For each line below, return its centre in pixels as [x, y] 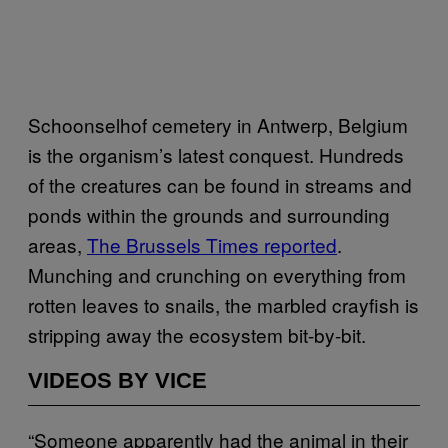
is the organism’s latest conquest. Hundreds [216, 154]
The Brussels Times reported [212, 244]
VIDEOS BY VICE [117, 380]
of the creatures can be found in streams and [220, 184]
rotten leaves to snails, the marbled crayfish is [223, 304]
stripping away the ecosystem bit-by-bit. [199, 334]
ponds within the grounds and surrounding [209, 214]
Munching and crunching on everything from [217, 274]
